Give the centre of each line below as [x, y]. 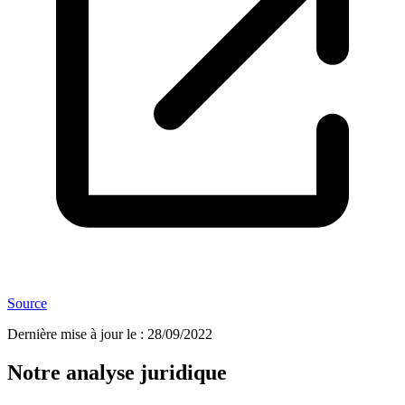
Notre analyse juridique [117, 373]
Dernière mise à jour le [72, 334]
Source [27, 304]
